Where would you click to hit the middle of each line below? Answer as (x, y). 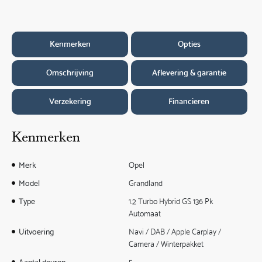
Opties (189, 44)
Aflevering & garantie (189, 72)
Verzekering (70, 101)
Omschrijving (70, 72)
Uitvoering (37, 231)
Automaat (144, 213)
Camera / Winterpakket (166, 244)
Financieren (189, 101)
